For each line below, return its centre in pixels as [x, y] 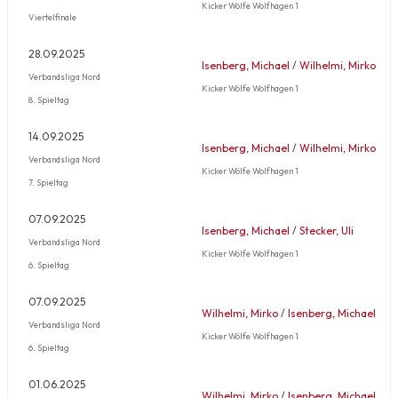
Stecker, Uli [326, 230]
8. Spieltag [49, 99]
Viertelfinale [52, 16]
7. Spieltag [48, 182]
